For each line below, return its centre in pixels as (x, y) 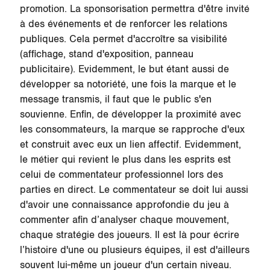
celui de (39, 174)
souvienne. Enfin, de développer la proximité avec (130, 114)
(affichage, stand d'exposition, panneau (106, 54)
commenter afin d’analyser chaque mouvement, (124, 220)
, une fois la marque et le (181, 84)
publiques (42, 39)
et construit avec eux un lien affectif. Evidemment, (130, 144)
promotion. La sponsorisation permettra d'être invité (134, 9)
